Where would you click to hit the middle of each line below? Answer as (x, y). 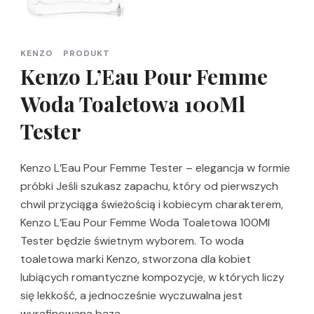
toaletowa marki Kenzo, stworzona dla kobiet (136, 259)
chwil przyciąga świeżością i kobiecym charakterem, (152, 204)
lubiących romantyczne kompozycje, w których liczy (152, 277)
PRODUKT (87, 53)
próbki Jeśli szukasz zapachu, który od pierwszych (149, 186)
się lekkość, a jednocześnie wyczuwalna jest (131, 295)
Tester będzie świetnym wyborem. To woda (132, 240)
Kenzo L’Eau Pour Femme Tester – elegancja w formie (155, 168)
